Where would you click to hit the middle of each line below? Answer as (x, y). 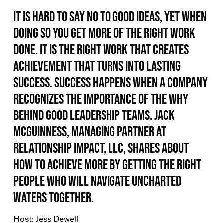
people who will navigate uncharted (97, 181)
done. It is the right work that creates (101, 49)
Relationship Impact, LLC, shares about (101, 148)
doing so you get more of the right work (104, 33)
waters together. (54, 197)
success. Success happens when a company (111, 82)
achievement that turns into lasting (97, 66)
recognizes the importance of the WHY (101, 99)
